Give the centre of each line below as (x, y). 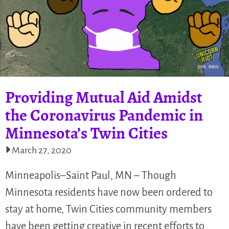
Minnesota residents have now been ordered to (109, 192)
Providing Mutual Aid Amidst (104, 97)
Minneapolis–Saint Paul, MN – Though (91, 175)
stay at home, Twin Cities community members (108, 209)
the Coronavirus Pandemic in (104, 115)
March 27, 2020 (42, 150)
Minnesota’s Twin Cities (86, 133)
